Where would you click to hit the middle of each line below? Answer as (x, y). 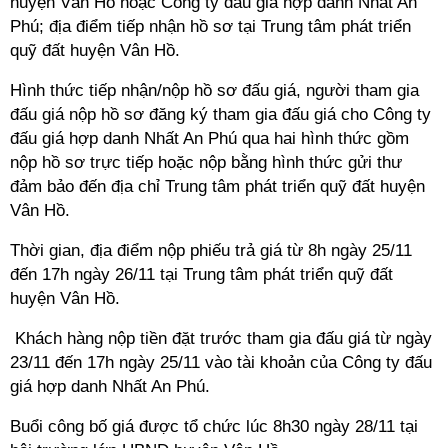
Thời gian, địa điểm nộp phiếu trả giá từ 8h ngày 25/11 (211, 250)
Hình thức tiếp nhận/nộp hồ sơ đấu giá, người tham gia (214, 90)
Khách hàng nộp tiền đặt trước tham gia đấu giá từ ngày (223, 338)
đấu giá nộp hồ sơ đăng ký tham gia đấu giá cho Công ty (220, 114)
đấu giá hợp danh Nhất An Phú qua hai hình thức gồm (209, 138)
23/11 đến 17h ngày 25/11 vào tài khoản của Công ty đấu (221, 362)
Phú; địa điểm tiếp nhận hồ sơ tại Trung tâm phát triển (210, 26)
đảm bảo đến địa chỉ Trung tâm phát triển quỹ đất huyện (217, 186)
